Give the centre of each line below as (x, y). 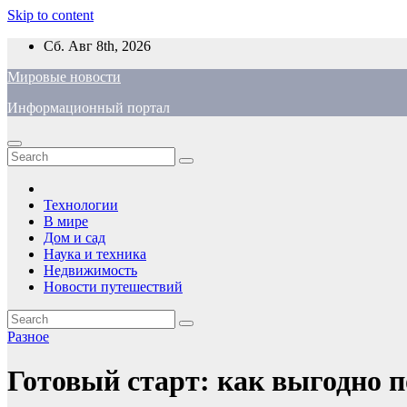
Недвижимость (90, 270)
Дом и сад (74, 238)
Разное (28, 337)
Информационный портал (89, 108)
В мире (66, 221)
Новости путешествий (113, 287)
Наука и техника (95, 254)
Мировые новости (64, 77)
